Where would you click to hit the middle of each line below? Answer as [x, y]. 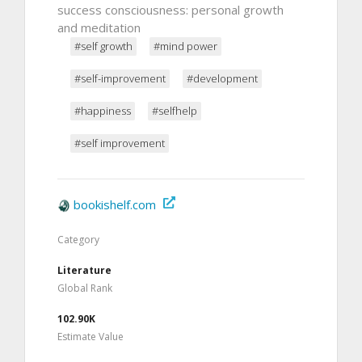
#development [222, 78]
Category [78, 239]
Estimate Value [90, 336]
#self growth [103, 46]
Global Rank [85, 288]
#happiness [103, 110]
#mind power [185, 46]
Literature [84, 270]
